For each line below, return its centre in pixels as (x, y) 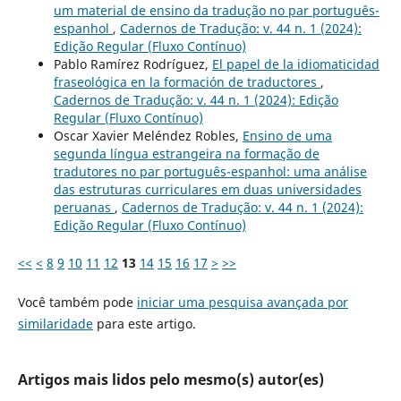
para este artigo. (144, 323)
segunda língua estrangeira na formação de (186, 153)
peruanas (84, 207)
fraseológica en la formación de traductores (187, 81)
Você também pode (77, 302)
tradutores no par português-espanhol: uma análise (210, 171)
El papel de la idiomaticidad (295, 64)
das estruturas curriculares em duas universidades (207, 189)
